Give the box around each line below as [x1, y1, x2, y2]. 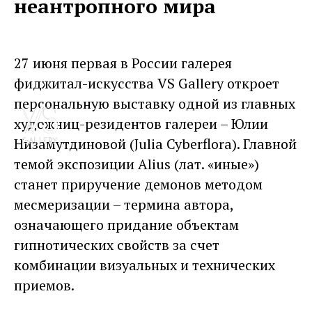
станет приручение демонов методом [14, 174, 263, 194]
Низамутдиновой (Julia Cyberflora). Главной [14, 134, 297, 153]
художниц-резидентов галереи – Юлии [14, 114, 268, 133]
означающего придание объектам [14, 214, 239, 234]
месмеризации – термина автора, [14, 194, 233, 214]
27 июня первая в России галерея [14, 53, 232, 72]
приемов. [14, 275, 75, 295]
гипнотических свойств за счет [14, 235, 219, 254]
